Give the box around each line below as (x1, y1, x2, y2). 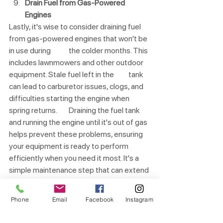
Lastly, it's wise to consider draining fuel (9, 22, 142, 32)
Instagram (125, 195, 153, 203)
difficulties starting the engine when (9, 94, 131, 104)
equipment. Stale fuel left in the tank (9, 70, 115, 80)
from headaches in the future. (9, 189, 108, 199)
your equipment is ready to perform (9, 141, 130, 151)
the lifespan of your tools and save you (9, 177, 140, 187)
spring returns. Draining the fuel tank (9, 106, 58, 115)
